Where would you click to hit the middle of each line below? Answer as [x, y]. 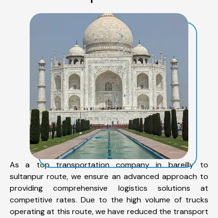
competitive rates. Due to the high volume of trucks [109, 200]
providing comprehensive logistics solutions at [109, 188]
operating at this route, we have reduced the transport [109, 211]
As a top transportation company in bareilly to [109, 164]
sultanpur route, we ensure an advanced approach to [109, 176]
